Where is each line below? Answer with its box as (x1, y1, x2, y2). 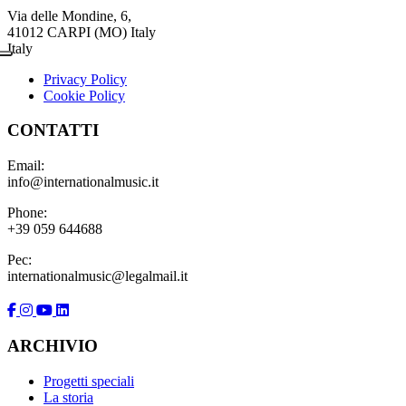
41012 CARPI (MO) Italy (7, 24, 156, 40)
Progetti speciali (43, 372, 134, 389)
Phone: (7, 205, 47, 221)
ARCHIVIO (7, 335, 98, 355)
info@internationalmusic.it (7, 174, 159, 190)
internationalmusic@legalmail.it (7, 268, 188, 285)
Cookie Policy (43, 87, 125, 103)
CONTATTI (7, 121, 99, 140)
